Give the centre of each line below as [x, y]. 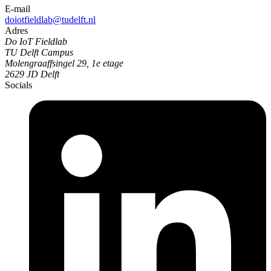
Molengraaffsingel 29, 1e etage [64, 63]
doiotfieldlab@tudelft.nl [50, 19]
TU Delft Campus [39, 52]
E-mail [18, 8]
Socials [18, 85]
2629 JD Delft [32, 74]
